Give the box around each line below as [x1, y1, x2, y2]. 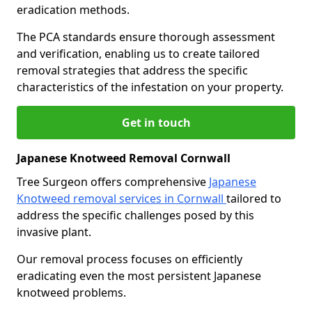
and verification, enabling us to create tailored [17, 46, 260, 61]
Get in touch [121, 115, 191, 130]
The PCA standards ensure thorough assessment [17, 29, 275, 45]
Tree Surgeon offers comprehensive [17, 174, 209, 189]
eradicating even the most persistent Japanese [17, 268, 261, 283]
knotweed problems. [17, 285, 126, 300]
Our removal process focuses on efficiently [17, 251, 242, 267]
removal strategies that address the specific [17, 63, 248, 78]
